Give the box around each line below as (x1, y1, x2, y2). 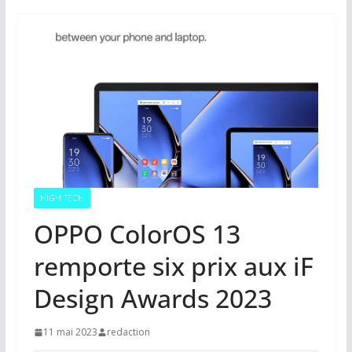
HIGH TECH (39, 192, 84, 204)
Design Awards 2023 (33, 281, 272, 316)
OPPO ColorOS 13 (33, 217, 240, 251)
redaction (106, 325, 150, 339)
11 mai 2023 (42, 325, 97, 339)
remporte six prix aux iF (33, 249, 313, 284)
